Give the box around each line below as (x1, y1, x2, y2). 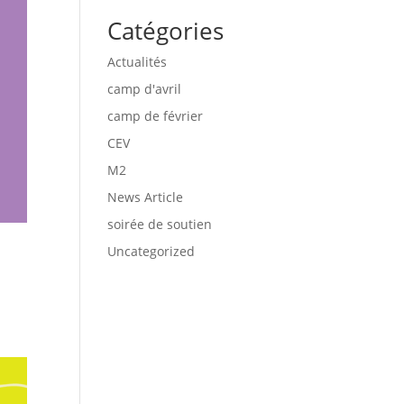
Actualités (107, 52, 168, 70)
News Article (107, 188, 184, 206)
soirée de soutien (107, 215, 213, 233)
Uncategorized (107, 242, 196, 260)
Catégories (107, 14, 225, 47)
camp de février (107, 106, 204, 124)
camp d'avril (107, 79, 182, 97)
